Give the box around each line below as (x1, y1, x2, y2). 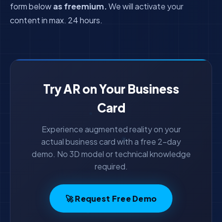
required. (94, 161, 128, 171)
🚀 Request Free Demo (65, 193, 157, 204)
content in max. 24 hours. (10, 15, 103, 25)
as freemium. (53, 1, 107, 11)
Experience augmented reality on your (41, 124, 181, 134)
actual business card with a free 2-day (41, 136, 181, 147)
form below (10, 1, 53, 11)
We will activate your (107, 1, 183, 11)
